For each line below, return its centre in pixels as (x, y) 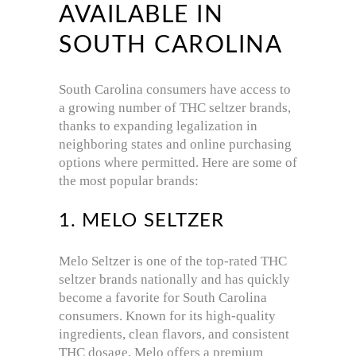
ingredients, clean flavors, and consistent (174, 335)
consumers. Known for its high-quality (167, 316)
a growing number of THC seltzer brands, (175, 108)
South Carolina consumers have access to (175, 90)
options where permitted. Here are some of (178, 163)
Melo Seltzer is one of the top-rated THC (173, 261)
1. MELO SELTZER (142, 221)
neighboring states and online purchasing (175, 145)
